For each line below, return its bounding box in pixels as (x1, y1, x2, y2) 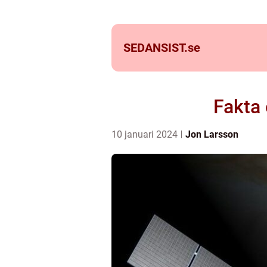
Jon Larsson (185, 129, 238, 140)
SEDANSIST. (123, 41, 188, 55)
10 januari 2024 (111, 129, 180, 140)
